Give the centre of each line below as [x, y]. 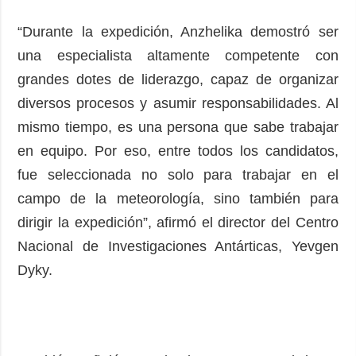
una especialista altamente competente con [178, 55]
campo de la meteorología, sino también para [178, 198]
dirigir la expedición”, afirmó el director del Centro [178, 222]
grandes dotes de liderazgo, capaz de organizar [178, 79]
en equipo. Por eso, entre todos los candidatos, [178, 151]
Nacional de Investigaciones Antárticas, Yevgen [178, 246]
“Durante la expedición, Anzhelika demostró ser [178, 31]
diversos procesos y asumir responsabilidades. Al [178, 103]
